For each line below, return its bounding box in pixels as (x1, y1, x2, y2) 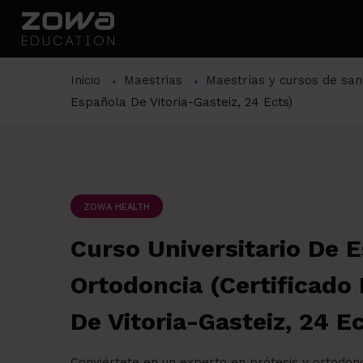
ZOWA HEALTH (83, 202, 150, 213)
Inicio (70, 73, 100, 88)
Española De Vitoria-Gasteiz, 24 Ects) (70, 95, 293, 110)
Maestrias (124, 73, 182, 88)
